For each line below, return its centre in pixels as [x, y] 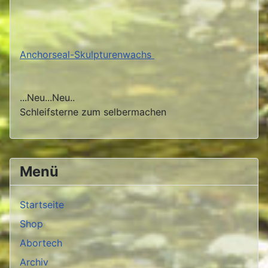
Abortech [41, 243]
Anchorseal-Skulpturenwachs [87, 55]
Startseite [42, 205]
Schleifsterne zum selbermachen [96, 112]
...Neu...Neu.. [47, 98]
